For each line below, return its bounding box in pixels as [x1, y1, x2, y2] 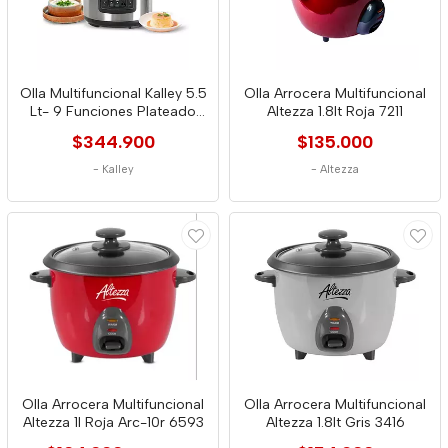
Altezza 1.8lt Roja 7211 [267, 103, 403, 120]
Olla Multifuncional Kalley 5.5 [19, 85, 207, 102]
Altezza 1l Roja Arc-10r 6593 [22, 414, 204, 431]
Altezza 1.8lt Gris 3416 [265, 414, 405, 431]
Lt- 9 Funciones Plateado [30, 103, 196, 120]
